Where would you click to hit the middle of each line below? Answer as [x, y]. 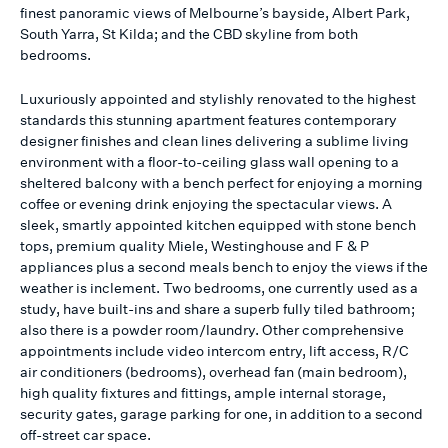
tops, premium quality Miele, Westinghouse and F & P [194, 246]
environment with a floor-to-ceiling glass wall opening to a [209, 162]
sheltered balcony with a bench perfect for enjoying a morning [221, 183]
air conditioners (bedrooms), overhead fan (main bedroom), [213, 372]
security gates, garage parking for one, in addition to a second [221, 414]
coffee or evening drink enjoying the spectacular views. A [206, 204]
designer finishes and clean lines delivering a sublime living [214, 141]
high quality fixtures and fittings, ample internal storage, [203, 393]
